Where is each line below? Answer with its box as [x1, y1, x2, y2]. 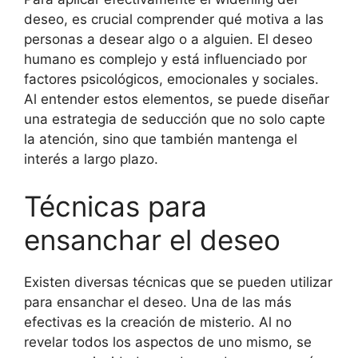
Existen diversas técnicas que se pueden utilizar [24, 274, 332, 290]
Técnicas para [24, 189, 207, 223]
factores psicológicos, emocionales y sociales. [24, 70, 319, 87]
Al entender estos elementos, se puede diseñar [24, 90, 329, 107]
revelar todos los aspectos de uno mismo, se [24, 334, 312, 350]
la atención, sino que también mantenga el [24, 130, 297, 147]
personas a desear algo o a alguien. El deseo [24, 30, 312, 47]
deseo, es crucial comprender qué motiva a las [24, 10, 324, 27]
